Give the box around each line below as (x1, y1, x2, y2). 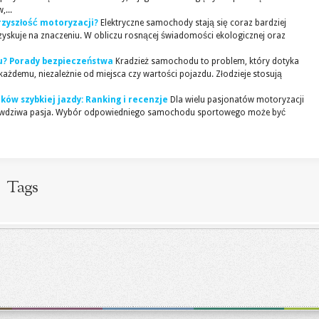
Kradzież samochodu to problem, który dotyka (115, 56, 299, 66)
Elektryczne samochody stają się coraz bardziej (100, 18, 286, 28)
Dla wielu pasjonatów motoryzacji (170, 95, 304, 105)
